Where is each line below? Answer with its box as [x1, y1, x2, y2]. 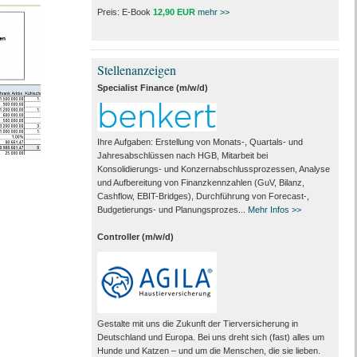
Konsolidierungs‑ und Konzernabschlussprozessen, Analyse [96, 163, 330, 174]
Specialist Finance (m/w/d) [96, 83, 208, 92]
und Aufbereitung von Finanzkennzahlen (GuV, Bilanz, [96, 177, 304, 187]
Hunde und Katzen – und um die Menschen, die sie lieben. [96, 345, 320, 355]
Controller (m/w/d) [96, 231, 174, 241]
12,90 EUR [152, 7, 195, 17]
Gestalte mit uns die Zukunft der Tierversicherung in [96, 318, 298, 328]
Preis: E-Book [96, 7, 153, 17]
